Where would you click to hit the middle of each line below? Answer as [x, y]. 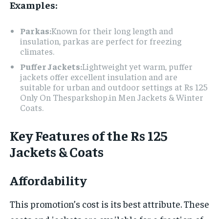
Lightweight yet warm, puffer [137, 66]
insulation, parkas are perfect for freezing [101, 41]
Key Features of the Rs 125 [88, 135]
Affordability [48, 180]
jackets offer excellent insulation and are [99, 76]
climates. [37, 51]
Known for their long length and [112, 30]
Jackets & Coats [57, 151]
